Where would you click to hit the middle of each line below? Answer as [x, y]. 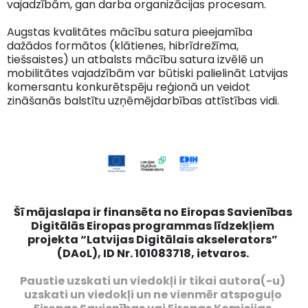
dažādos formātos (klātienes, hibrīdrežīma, [123, 45]
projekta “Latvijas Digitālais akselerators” [153, 240]
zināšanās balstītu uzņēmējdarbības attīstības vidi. [143, 100]
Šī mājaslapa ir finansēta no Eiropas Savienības [153, 212]
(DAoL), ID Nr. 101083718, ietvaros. [153, 254]
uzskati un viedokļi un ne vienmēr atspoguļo [153, 295]
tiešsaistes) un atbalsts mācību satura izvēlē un [135, 59]
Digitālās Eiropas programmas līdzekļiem [153, 226]
